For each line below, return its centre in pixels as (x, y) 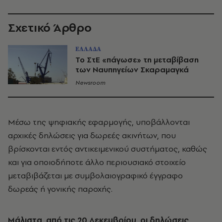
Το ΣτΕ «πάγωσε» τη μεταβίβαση (137, 60)
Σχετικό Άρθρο (50, 28)
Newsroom (90, 83)
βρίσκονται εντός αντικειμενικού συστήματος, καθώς (108, 149)
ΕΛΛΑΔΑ (88, 49)
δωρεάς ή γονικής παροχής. (60, 189)
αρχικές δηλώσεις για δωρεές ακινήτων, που (92, 135)
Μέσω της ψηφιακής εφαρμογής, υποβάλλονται (99, 122)
